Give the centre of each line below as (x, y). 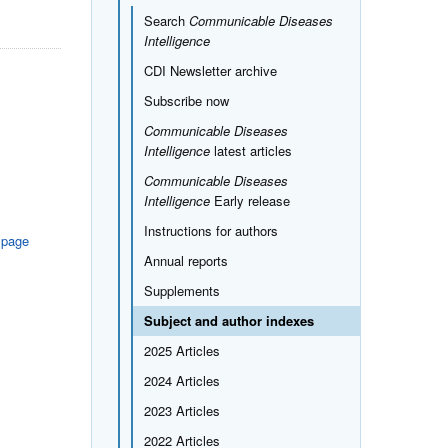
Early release (249, 200)
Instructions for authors (210, 230)
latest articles (250, 150)
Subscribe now (186, 100)
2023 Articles (181, 410)
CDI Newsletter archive (210, 70)
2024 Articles (181, 380)
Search (166, 20)
